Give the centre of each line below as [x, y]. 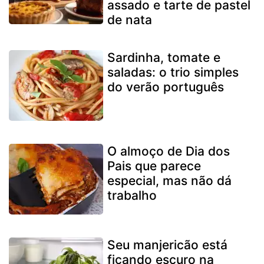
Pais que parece [154, 166]
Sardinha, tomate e [164, 57]
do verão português [166, 87]
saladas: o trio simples [173, 72]
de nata [130, 19]
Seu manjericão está [167, 245]
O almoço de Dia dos [169, 151]
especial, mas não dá [169, 180]
